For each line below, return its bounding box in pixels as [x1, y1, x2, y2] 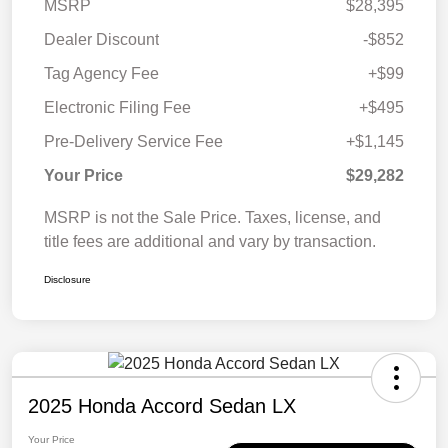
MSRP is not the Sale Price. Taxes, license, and [44, 209, 381, 227]
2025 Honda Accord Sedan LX [28, 395, 296, 418]
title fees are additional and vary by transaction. [44, 233, 376, 251]
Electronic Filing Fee [44, 99, 191, 117]
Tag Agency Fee [44, 65, 159, 83]
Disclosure [44, 274, 91, 286]
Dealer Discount [44, 31, 159, 49]
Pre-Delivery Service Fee [44, 133, 223, 151]
